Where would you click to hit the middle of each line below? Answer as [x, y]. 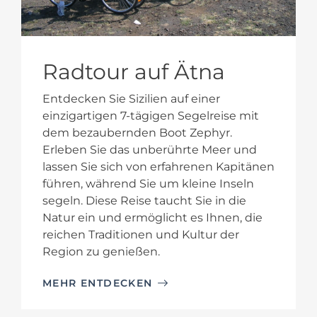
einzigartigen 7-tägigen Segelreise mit [151, 115]
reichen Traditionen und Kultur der [141, 234]
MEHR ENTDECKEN [98, 283]
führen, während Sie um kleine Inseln [148, 183]
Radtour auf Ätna [134, 71]
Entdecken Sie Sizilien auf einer [131, 98]
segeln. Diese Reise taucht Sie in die [144, 200]
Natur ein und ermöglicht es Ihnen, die [152, 217]
